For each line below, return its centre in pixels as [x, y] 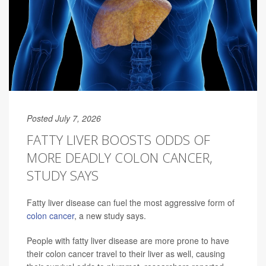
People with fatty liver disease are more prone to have [128, 241]
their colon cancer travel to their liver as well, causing [126, 254]
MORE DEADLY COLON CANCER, [120, 158]
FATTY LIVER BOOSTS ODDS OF [118, 140]
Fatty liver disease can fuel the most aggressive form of [131, 203]
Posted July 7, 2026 [64, 118]
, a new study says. [110, 216]
